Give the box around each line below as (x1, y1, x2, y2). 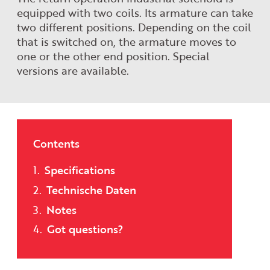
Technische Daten (46, 181, 137, 198)
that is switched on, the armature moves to (16, 33, 236, 49)
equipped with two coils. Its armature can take (16, 4, 253, 20)
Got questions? (47, 221, 124, 237)
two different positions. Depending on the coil (16, 19, 251, 35)
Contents (33, 136, 80, 152)
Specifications (45, 162, 116, 178)
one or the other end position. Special (16, 48, 210, 64)
